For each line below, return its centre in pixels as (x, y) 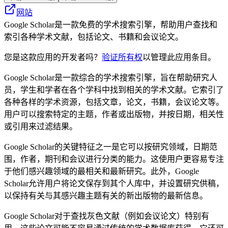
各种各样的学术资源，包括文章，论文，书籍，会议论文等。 (114, 102)
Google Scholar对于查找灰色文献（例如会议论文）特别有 (107, 216)
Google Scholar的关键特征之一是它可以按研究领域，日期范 (111, 147)
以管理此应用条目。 (179, 57)
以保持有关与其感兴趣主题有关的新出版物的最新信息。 (106, 195)
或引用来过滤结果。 (41, 126)
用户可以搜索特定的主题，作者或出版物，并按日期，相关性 (114, 114)
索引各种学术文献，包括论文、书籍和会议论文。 (94, 37)
